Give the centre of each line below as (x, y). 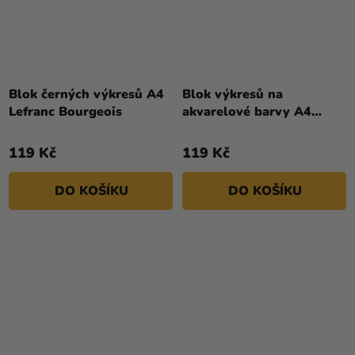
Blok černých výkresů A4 (86, 95)
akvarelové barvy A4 (247, 112)
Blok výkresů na (233, 95)
